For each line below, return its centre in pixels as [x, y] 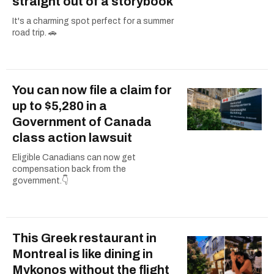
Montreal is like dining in [83, 254]
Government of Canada [82, 121]
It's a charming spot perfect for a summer [93, 21]
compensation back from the [69, 169]
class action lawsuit [72, 137]
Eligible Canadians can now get [74, 157]
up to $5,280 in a [60, 106]
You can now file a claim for [92, 90]
